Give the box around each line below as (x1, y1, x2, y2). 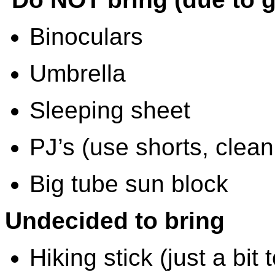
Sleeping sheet (29, 96, 190, 123)
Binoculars (29, 23, 143, 50)
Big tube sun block (29, 170, 228, 197)
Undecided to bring (5, 207, 225, 234)
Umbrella (29, 60, 126, 87)
